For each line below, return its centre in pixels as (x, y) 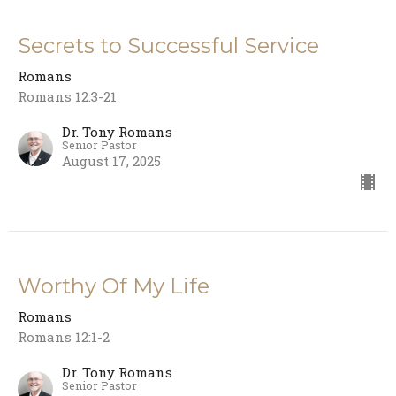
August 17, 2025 (111, 161)
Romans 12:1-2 (64, 337)
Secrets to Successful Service (168, 46)
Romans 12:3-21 (67, 97)
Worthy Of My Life (114, 286)
